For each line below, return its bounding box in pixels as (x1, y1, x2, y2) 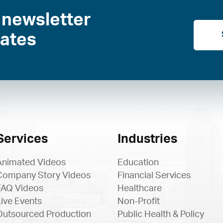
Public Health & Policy (117, 210, 204, 219)
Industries (117, 133, 177, 146)
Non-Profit (117, 197, 160, 206)
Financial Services (117, 171, 191, 180)
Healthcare (117, 184, 162, 193)
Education (117, 158, 159, 167)
